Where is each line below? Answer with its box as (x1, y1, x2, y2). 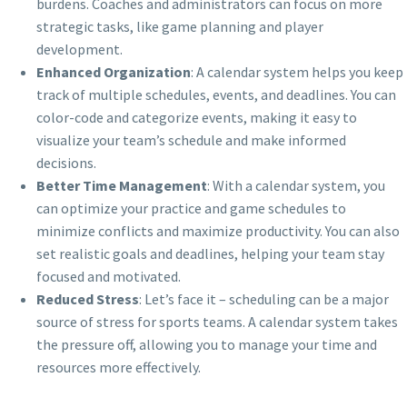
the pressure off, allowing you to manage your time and (36, 334, 377, 353)
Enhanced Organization (36, 62, 191, 81)
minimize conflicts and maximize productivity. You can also (36, 221, 400, 240)
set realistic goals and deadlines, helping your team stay (36, 243, 384, 263)
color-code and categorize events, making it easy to (36, 107, 357, 126)
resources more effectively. (36, 357, 201, 376)
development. (36, 39, 123, 58)
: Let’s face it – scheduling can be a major (139, 289, 389, 308)
